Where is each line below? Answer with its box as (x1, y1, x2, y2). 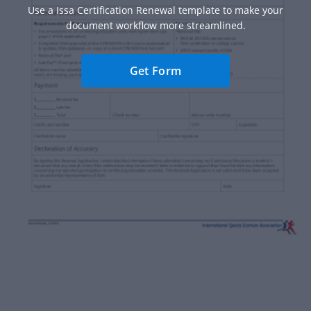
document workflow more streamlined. (65, 18, 246, 32)
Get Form (129, 62, 182, 78)
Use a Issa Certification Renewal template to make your (28, 3, 283, 17)
